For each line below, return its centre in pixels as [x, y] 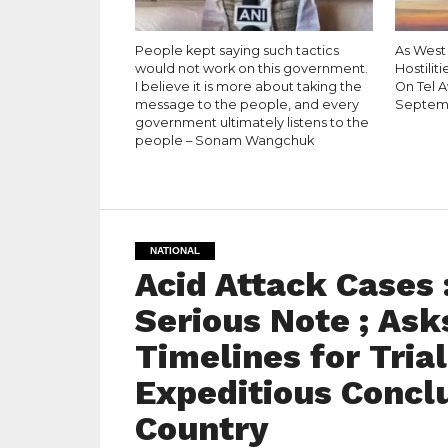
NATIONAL [174, 250]
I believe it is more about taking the [248, 86]
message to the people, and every [246, 104]
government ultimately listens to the [251, 122]
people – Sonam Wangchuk [224, 140]
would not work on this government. [251, 68]
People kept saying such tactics [236, 50]
